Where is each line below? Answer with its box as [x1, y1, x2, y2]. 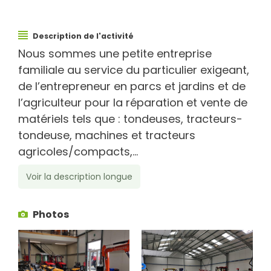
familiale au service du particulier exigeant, [18, 62, 249, 78]
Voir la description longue [26, 170, 132, 183]
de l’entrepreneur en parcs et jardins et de [18, 79, 246, 94]
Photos [33, 207, 69, 222]
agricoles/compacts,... [18, 144, 138, 160]
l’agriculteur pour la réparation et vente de [18, 95, 247, 111]
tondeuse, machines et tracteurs [18, 128, 195, 143]
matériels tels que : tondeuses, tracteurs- [18, 111, 243, 127]
